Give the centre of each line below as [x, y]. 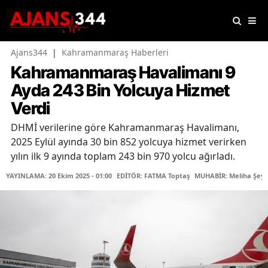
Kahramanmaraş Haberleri [115, 53]
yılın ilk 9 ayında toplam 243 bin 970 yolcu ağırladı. [123, 156]
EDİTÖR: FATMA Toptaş [153, 176]
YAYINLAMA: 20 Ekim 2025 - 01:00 [59, 176]
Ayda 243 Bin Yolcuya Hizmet [120, 91]
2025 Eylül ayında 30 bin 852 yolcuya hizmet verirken [129, 142]
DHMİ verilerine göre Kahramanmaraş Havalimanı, [125, 128]
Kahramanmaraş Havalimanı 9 [123, 73]
